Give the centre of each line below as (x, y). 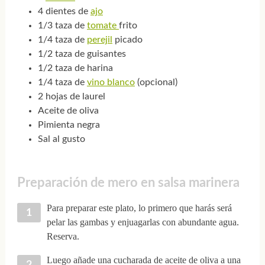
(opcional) (156, 83)
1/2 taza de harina (75, 68)
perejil (99, 40)
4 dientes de (64, 12)
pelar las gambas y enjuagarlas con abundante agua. (143, 222)
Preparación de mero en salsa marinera (128, 183)
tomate (103, 26)
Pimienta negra (69, 125)
